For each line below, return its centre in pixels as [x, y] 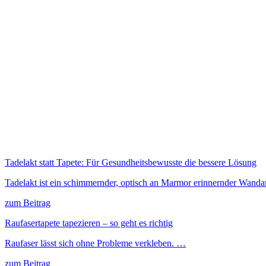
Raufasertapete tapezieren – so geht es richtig [89, 223]
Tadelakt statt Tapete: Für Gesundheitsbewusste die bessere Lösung [131, 163]
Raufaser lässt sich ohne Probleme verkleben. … [95, 243]
